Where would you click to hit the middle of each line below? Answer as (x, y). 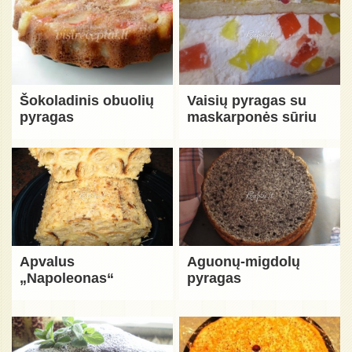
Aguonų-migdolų (244, 261)
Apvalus (47, 261)
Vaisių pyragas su (247, 100)
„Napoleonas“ (67, 278)
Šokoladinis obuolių (87, 100)
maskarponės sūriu (252, 117)
